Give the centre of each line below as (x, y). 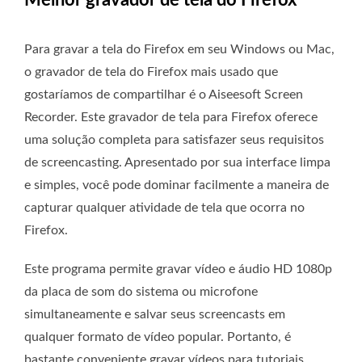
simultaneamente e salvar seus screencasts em (155, 315)
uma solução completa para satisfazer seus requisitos (174, 140)
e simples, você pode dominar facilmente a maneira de (177, 185)
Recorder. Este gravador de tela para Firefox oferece (171, 118)
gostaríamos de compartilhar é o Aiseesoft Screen (164, 95)
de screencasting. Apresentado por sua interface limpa (177, 163)
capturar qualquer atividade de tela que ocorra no (164, 208)
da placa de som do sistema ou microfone (141, 292)
